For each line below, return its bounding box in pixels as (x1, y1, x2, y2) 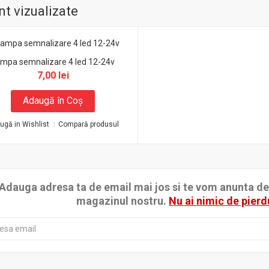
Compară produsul (58, 120, 119, 128)
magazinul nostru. (76, 195, 169, 207)
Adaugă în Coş (23, 95, 83, 106)
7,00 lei (37, 70, 69, 81)
